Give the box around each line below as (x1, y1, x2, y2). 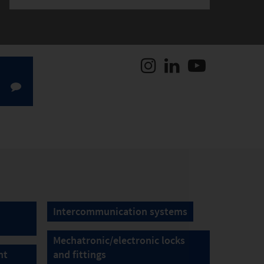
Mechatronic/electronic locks (52, 233, 185, 247)
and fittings (52, 247, 106, 261)
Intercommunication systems (52, 204, 187, 218)
